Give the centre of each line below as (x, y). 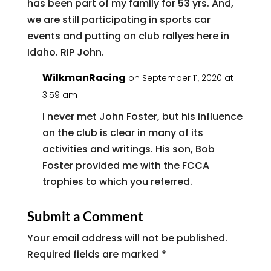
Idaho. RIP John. (65, 52)
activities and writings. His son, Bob (128, 149)
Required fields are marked (94, 254)
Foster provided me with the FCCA (126, 165)
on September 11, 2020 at (181, 78)
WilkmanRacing (84, 78)
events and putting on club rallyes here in (128, 36)
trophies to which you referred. (117, 182)
